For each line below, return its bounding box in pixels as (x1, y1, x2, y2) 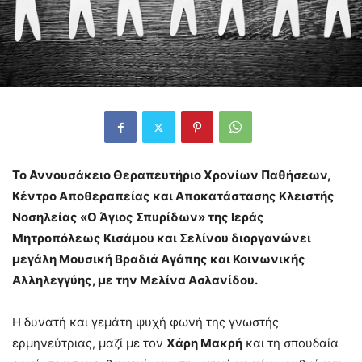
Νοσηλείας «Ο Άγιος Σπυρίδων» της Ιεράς (12, 209, 264, 225)
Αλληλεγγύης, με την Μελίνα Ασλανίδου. (12, 272, 258, 288)
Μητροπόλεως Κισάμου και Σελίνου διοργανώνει (12, 230, 311, 246)
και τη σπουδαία (242, 335, 339, 351)
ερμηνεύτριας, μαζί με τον (12, 335, 166, 351)
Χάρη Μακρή (166, 335, 242, 351)
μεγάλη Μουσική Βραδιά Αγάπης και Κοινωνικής (12, 251, 305, 267)
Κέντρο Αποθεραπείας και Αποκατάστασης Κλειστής (12, 188, 335, 204)
